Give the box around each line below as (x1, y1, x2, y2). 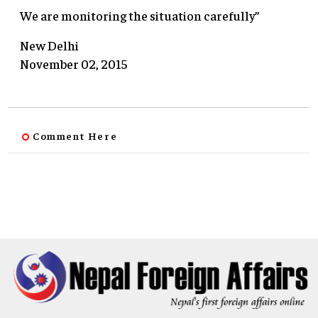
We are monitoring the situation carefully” (20, 7, 259, 24)
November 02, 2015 (20, 55, 127, 72)
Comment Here (33, 129, 118, 143)
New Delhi (20, 37, 79, 54)
